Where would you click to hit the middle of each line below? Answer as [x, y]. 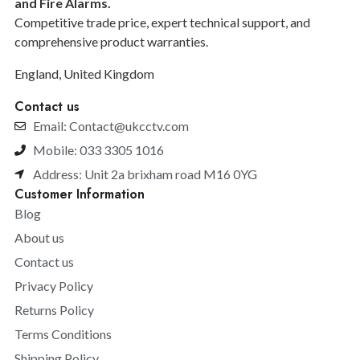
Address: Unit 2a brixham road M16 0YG [145, 174]
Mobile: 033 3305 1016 [98, 149]
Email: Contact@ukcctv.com [110, 125]
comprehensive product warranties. [111, 41]
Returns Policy [54, 309]
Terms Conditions [63, 333]
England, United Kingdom [84, 73]
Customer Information [80, 194]
